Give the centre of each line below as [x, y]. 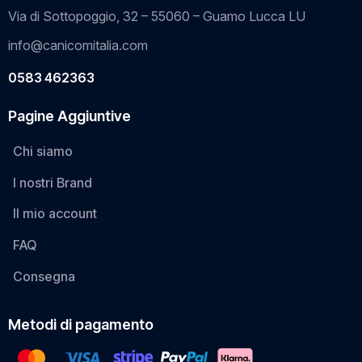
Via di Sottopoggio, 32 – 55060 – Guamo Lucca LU [157, 17]
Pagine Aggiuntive [69, 116]
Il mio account [55, 214]
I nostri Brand [53, 182]
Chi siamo [43, 151]
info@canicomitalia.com [78, 45]
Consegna [44, 276]
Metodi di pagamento [81, 324]
